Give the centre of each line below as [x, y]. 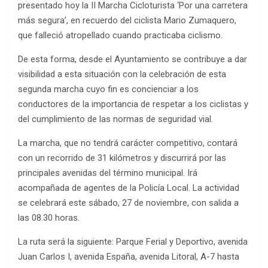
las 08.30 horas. [49, 218]
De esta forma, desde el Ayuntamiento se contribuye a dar [133, 60]
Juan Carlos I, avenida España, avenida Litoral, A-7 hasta [129, 257]
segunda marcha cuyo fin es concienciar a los [108, 89]
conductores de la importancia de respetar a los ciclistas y [133, 104]
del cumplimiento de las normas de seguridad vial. [115, 119]
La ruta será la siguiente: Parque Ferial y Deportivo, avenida [133, 242]
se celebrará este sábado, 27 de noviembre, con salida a [128, 203]
